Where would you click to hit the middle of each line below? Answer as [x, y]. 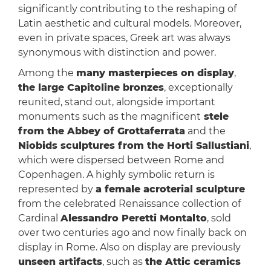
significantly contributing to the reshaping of [127, 9]
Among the [47, 73]
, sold [219, 218]
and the [205, 131]
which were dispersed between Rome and [121, 160]
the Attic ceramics [193, 262]
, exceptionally [198, 88]
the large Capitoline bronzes [91, 88]
